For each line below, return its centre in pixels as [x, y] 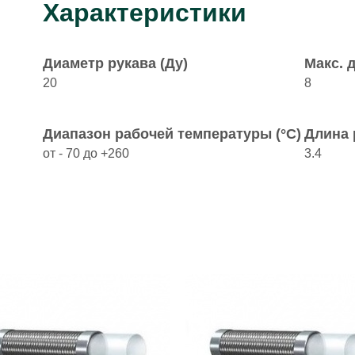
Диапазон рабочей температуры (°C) [172, 134]
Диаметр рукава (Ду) [115, 63]
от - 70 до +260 [86, 153]
